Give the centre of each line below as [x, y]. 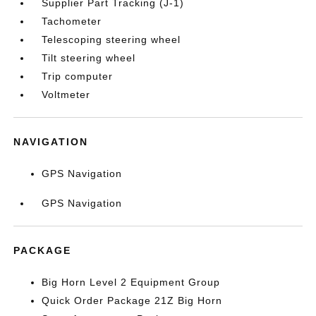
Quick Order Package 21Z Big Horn [132, 300]
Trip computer [78, 76]
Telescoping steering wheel [111, 39]
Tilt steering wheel [89, 58]
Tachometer [72, 21]
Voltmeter [66, 95]
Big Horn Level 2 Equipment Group [131, 282]
